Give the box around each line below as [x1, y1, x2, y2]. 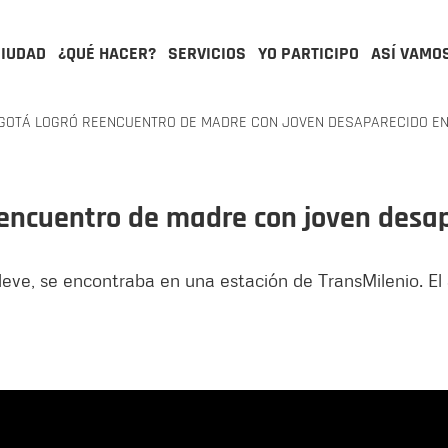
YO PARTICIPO [258, 42, 359, 65]
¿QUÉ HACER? [58, 42, 156, 65]
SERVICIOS [168, 42, 246, 65]
